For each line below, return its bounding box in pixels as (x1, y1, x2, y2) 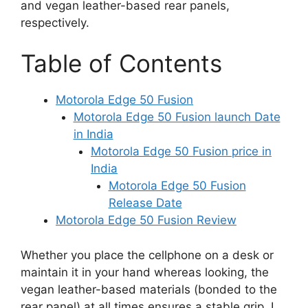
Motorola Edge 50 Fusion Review (56, 213, 236, 227)
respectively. (21, 15, 89, 30)
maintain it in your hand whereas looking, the (21, 265, 269, 279)
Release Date (108, 196, 182, 210)
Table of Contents (21, 49, 222, 78)
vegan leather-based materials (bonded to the (21, 282, 277, 296)
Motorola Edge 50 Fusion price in (91, 144, 272, 158)
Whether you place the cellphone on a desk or (21, 247, 274, 262)
